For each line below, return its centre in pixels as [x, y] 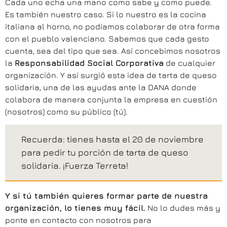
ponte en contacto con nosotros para [78, 220]
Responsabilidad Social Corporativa [89, 63]
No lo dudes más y [183, 208]
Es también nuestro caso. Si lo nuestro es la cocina [106, 14]
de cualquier [190, 63]
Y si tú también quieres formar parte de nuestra [106, 196]
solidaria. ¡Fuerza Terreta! [75, 166]
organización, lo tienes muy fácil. [75, 208]
